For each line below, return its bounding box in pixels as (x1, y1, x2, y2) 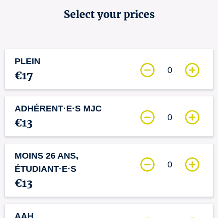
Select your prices (63, 8, 155, 21)
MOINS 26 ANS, (15, 151, 78, 161)
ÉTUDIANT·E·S (15, 164, 76, 174)
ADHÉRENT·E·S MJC (15, 104, 102, 113)
